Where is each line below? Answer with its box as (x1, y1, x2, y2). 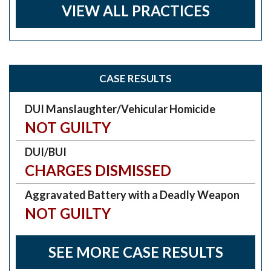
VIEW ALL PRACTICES (61, 1, 210, 19)
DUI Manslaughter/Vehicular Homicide (25, 102, 215, 116)
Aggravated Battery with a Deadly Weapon (25, 188, 240, 201)
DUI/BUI (25, 145, 67, 158)
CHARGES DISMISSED (25, 161, 171, 179)
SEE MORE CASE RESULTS (48, 243, 223, 261)
